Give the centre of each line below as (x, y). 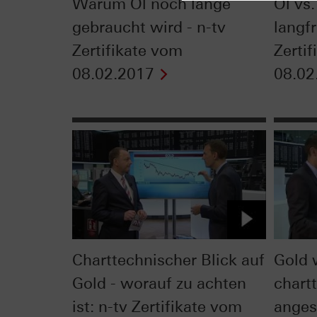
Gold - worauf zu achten (159, 283)
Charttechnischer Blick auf (168, 260)
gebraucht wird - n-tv (149, 28)
